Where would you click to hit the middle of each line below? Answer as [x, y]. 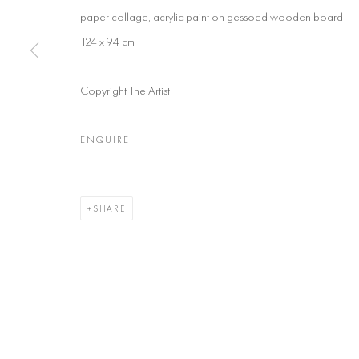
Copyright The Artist [125, 90]
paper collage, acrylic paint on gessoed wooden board [212, 16]
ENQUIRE [105, 139]
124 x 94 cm [107, 41]
